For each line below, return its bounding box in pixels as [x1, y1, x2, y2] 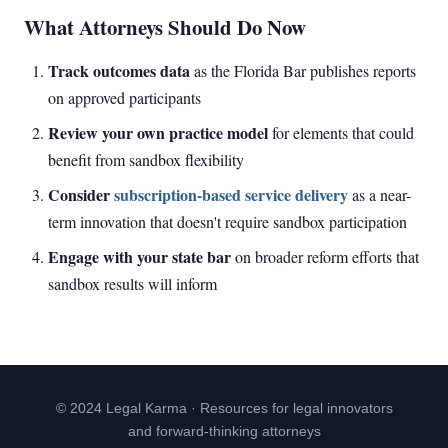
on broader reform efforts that [231, 246, 419, 267]
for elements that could [268, 122, 414, 143]
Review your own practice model [48, 121, 268, 144]
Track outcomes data [48, 59, 190, 82]
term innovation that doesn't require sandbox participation [48, 211, 407, 232]
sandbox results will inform [48, 273, 217, 294]
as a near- [348, 184, 411, 205]
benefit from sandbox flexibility [48, 149, 244, 170]
